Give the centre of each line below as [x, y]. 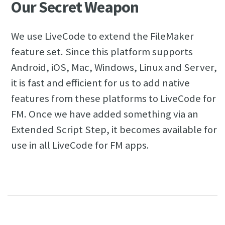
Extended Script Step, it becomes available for [114, 130]
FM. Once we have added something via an [105, 114]
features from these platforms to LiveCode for [114, 99]
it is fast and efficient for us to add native [101, 83]
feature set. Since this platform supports [102, 52]
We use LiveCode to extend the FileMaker [103, 36]
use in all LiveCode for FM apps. [80, 145]
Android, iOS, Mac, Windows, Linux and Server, [114, 68]
